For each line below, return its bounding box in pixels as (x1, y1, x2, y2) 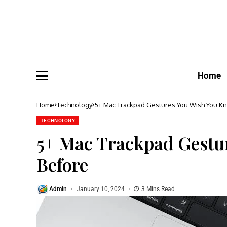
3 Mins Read (141, 185, 175, 193)
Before (36, 152, 88, 176)
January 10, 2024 (76, 185, 125, 193)
